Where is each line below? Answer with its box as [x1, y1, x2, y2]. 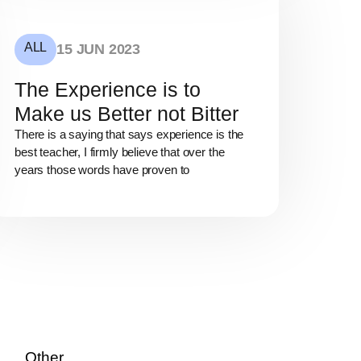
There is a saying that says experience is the [15, 127, 244, 142]
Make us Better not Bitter [15, 102, 239, 126]
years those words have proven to [15, 163, 190, 177]
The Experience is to [15, 78, 201, 102]
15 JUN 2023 [56, 41, 141, 58]
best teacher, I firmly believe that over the [15, 145, 225, 160]
